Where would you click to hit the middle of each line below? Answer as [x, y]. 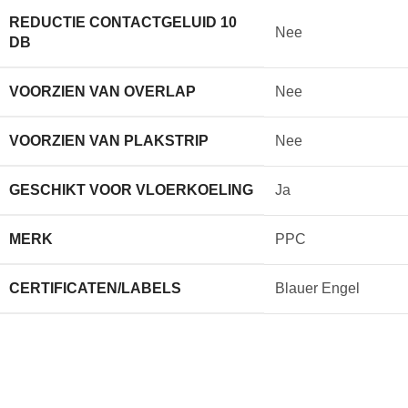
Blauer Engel [317, 288]
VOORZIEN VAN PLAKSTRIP [109, 140]
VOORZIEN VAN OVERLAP [102, 91]
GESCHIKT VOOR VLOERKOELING [131, 189]
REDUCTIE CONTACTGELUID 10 [123, 22]
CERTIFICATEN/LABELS [95, 288]
